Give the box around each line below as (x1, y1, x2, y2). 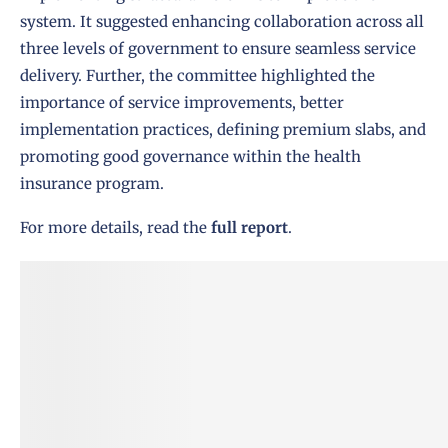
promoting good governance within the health (20, 147, 361, 167)
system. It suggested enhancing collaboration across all (20, 12, 424, 32)
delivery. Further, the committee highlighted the (20, 66, 375, 86)
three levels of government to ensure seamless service (20, 39, 416, 59)
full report (211, 218, 288, 238)
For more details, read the (20, 218, 211, 238)
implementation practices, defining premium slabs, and (20, 120, 426, 140)
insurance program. (20, 174, 164, 194)
